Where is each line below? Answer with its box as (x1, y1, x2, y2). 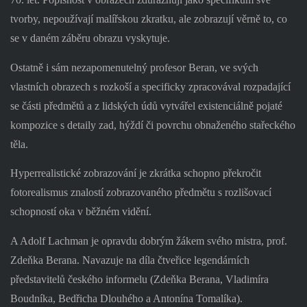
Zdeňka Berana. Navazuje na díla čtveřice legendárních (10, 254, 249, 266)
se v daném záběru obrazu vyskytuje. (10, 32, 170, 44)
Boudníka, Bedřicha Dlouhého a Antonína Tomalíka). (10, 292, 243, 304)
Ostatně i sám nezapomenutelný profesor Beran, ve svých (10, 61, 258, 73)
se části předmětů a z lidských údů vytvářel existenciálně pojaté (10, 99, 282, 112)
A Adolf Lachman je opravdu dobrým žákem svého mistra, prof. (10, 234, 287, 247)
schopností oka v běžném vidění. (10, 206, 151, 218)
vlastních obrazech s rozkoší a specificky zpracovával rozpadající (10, 80, 291, 93)
